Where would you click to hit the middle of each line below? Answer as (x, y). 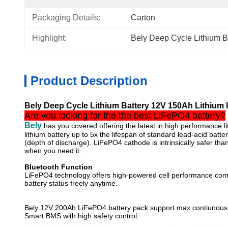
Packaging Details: (66, 18)
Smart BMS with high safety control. (82, 216)
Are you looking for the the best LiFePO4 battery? (125, 116)
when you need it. (53, 151)
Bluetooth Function (59, 167)
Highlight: (49, 38)
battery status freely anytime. (71, 183)
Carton (143, 18)
